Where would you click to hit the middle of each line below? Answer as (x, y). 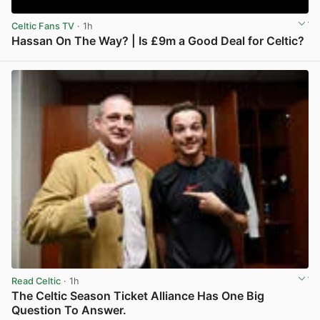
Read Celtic (36, 281)
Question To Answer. (69, 310)
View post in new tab (261, 56)
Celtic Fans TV (43, 26)
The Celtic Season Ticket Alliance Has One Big (138, 296)
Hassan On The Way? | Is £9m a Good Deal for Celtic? (158, 41)
